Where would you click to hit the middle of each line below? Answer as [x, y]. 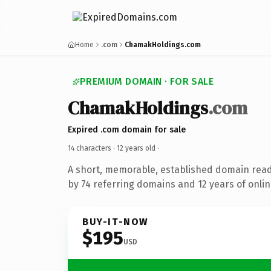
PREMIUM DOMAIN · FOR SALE [147, 81]
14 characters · [92, 148]
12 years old [136, 148]
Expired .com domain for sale [127, 129]
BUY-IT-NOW [116, 221]
